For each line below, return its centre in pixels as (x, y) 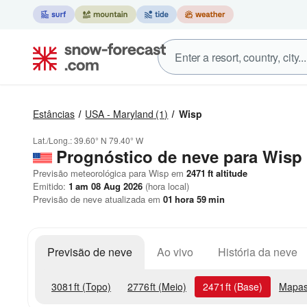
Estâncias (54, 114)
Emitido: (51, 186)
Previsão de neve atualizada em (98, 199)
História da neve (258, 252)
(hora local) (166, 186)
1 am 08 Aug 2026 (106, 186)
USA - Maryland (120, 114)
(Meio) (171, 286)
